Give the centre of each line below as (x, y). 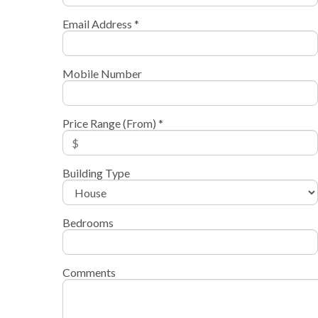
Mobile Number (102, 74)
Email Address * (100, 24)
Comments (89, 273)
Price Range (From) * (113, 124)
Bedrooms (88, 223)
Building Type (96, 173)
